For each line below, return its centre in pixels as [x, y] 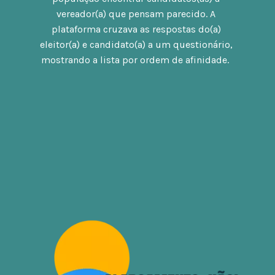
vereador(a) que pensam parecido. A [136, 14]
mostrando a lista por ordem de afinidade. [137, 60]
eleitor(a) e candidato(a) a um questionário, [136, 44]
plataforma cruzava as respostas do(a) [136, 29]
